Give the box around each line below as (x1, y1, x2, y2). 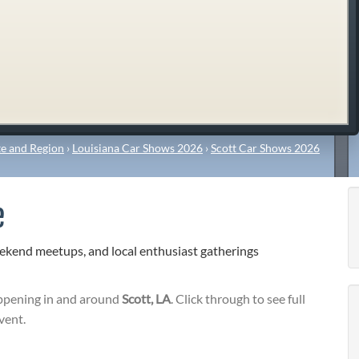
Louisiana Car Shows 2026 (72, 140, 203, 155)
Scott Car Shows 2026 (211, 140, 320, 155)
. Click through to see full (171, 291, 305, 307)
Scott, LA (122, 291, 171, 307)
